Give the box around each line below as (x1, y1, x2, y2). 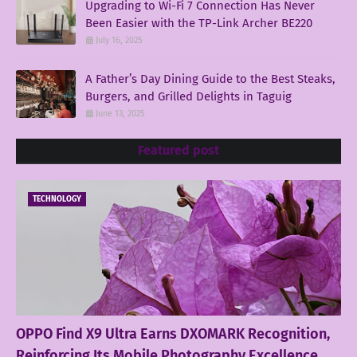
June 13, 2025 (96, 108, 145, 119)
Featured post (138, 142, 219, 158)
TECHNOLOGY (33, 194, 81, 204)
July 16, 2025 (96, 34, 143, 45)
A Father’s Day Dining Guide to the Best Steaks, (85, 71, 335, 86)
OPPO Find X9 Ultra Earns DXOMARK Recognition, (16, 324, 330, 343)
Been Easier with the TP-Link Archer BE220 (85, 15, 312, 30)
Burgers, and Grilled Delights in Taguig (85, 88, 292, 104)
